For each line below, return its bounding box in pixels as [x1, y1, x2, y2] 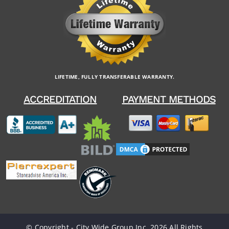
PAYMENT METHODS [122, 93, 216, 106]
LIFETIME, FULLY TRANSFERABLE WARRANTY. [54, 73, 175, 81]
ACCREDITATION [24, 93, 97, 106]
